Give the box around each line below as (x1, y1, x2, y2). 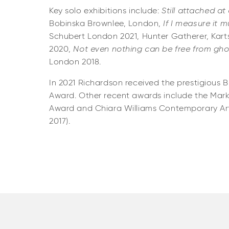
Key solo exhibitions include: (49, 7, 162, 16)
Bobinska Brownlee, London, (49, 19, 164, 29)
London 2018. (49, 58, 104, 67)
